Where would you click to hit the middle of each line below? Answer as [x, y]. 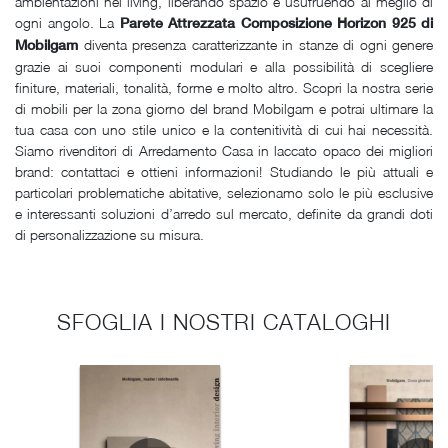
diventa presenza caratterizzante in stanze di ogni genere [255, 45]
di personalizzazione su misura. [109, 235]
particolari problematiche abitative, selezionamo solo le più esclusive [224, 193]
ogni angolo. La [67, 23]
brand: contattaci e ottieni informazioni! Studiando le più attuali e [224, 172]
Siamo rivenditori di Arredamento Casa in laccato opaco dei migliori [224, 151]
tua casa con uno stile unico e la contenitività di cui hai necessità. [224, 130]
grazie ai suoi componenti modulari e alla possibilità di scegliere [224, 67]
